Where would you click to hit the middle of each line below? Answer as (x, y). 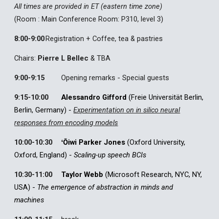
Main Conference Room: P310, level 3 (101, 19)
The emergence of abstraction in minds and (105, 187)
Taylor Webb (82, 175)
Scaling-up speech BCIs (110, 155)
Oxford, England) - (44, 155)
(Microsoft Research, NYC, (148, 175)
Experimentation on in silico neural (127, 110)
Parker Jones (103, 142)
